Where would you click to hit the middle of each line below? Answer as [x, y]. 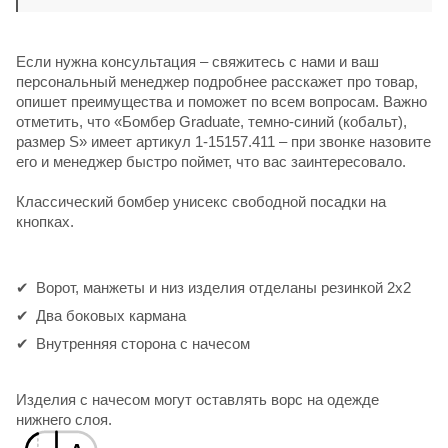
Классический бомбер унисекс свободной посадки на [201, 201]
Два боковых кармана [111, 315]
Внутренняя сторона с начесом [143, 343]
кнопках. [45, 221]
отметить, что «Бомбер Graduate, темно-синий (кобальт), [211, 121]
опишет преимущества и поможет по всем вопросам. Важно [221, 101]
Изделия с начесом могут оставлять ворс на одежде [197, 399]
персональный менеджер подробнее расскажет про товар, [217, 81]
